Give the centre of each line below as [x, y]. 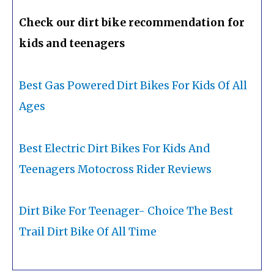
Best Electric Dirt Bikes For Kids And [114, 148]
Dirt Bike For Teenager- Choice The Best [126, 211]
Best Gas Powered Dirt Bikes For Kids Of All [133, 85]
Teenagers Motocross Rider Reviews [115, 169]
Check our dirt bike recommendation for [132, 23]
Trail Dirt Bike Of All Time [88, 232]
